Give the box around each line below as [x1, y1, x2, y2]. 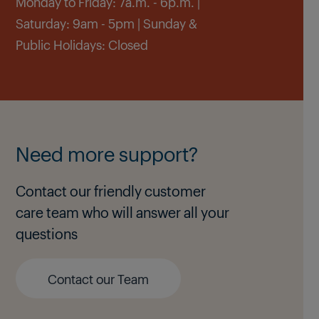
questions [16, 223, 78, 243]
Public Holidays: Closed [16, 35, 148, 53]
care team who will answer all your [16, 202, 229, 221]
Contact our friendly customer [16, 180, 206, 200]
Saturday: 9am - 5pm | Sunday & [16, 14, 197, 31]
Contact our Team [48, 269, 149, 287]
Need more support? [16, 139, 198, 167]
